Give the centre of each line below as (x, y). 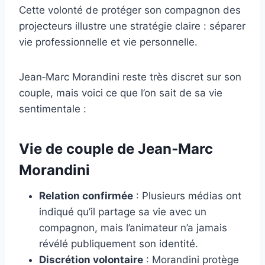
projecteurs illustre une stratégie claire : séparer (132, 26)
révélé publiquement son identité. (119, 243)
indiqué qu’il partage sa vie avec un (123, 211)
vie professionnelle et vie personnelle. (108, 42)
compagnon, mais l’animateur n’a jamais (133, 227)
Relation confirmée (86, 195)
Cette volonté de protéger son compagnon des (130, 10)
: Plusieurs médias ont (187, 195)
